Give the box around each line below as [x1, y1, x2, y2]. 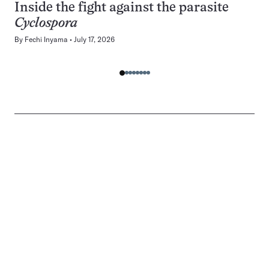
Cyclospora [14, 17, 77, 30]
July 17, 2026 [74, 35, 115, 44]
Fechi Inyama [25, 35, 68, 44]
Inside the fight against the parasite [14, 2, 229, 14]
